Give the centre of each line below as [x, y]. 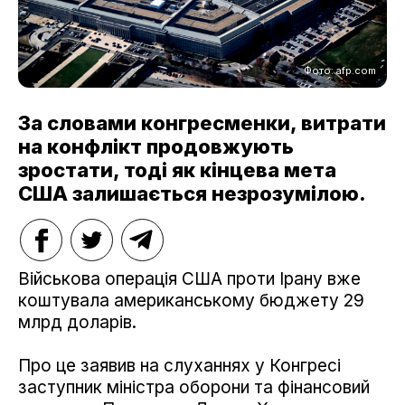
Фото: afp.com [340, 70]
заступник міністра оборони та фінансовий [194, 387]
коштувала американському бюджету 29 [191, 300]
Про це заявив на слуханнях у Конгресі [179, 365]
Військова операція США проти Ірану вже [189, 278]
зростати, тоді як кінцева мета [177, 170]
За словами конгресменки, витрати [202, 122]
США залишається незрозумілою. [192, 193]
